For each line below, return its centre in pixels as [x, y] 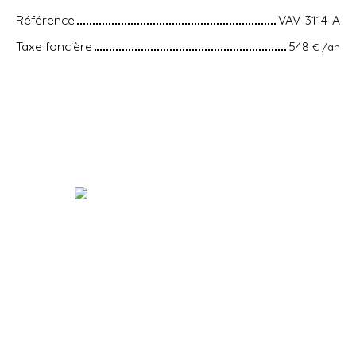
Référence [45, 19]
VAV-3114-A [309, 19]
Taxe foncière [54, 46]
